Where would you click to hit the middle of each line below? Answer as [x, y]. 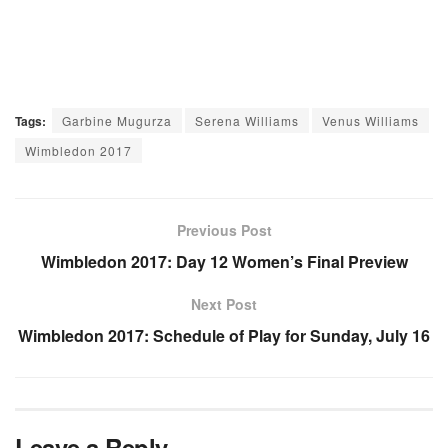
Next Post [224, 304]
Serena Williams [247, 121]
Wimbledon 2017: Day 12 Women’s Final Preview [224, 262]
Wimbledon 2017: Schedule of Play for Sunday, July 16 [224, 336]
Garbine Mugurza [117, 121]
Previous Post [224, 230]
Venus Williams [370, 121]
